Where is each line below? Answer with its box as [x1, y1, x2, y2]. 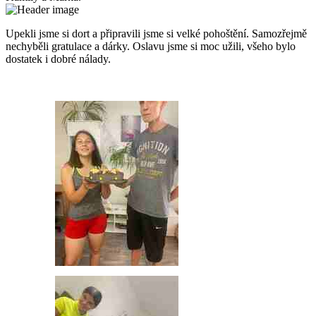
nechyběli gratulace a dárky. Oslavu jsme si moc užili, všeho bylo [6, 40, 296, 53]
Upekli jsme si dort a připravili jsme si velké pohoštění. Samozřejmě [6, 28, 307, 40]
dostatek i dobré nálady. [6, 53, 111, 66]
